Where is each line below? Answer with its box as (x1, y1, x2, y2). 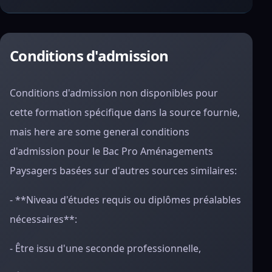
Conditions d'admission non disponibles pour (10, 86, 218, 100)
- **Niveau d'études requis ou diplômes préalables (10, 193, 241, 206)
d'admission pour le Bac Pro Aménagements (10, 144, 213, 158)
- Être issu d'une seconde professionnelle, (10, 242, 201, 255)
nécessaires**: (10, 212, 77, 226)
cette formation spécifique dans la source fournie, (10, 106, 240, 119)
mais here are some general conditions (10, 125, 189, 138)
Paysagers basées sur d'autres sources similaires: (10, 164, 237, 177)
